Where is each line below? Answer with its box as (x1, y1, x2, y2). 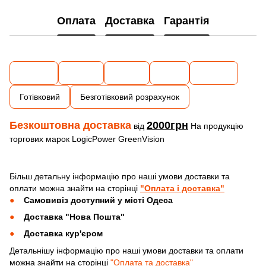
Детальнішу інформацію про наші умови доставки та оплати (9, 245, 243, 255)
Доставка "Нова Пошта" (24, 211, 125, 221)
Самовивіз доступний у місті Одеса (24, 195, 173, 205)
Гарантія (163, 15, 210, 27)
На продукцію (191, 121, 243, 131)
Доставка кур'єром (24, 229, 103, 239)
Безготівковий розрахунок (80, 91, 179, 102)
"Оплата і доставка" (140, 183, 224, 193)
